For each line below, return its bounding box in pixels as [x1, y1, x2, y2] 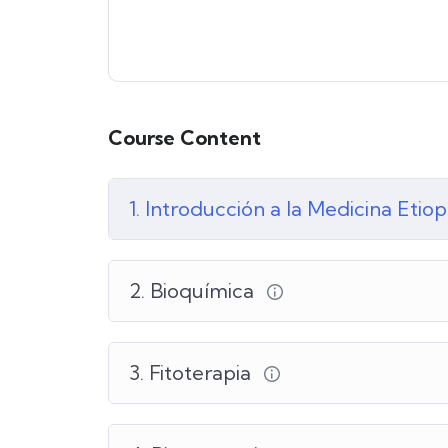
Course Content [108, 124, 261, 150]
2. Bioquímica [129, 277, 259, 303]
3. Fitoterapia [129, 359, 256, 385]
